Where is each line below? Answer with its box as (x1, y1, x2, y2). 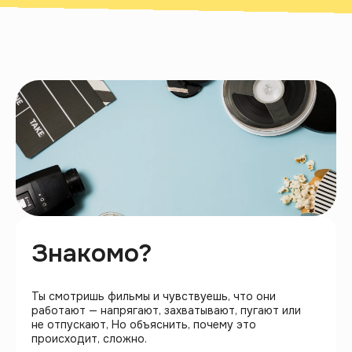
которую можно (53, 167, 196, 192)
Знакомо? (31, 237, 152, 270)
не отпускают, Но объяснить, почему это (31, 317, 256, 332)
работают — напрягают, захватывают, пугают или (31, 303, 301, 318)
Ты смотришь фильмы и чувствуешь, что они (31, 289, 276, 304)
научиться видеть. (41, 187, 209, 212)
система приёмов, (42, 146, 207, 171)
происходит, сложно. (31, 332, 147, 346)
